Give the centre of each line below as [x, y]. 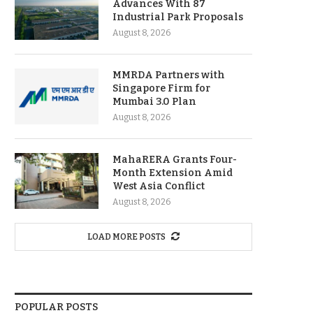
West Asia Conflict [159, 186]
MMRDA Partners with [169, 75]
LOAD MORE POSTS [126, 237]
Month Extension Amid [173, 173]
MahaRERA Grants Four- [175, 160]
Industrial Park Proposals [178, 17]
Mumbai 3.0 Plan [154, 102]
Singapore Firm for [161, 88]
